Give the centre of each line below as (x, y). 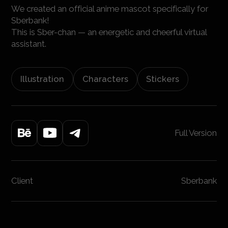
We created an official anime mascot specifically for (110, 9)
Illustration (42, 79)
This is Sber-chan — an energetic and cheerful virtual (109, 32)
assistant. (29, 44)
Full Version (195, 133)
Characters (105, 79)
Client (22, 180)
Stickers (163, 79)
